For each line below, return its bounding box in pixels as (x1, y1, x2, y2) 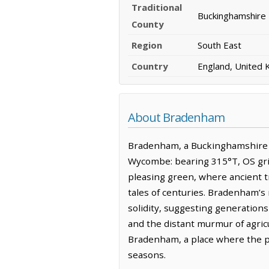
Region (131, 39, 162, 52)
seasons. (128, 248, 166, 261)
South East (198, 39, 241, 52)
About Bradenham (128, 109, 225, 126)
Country (131, 60, 168, 73)
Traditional (131, 1, 182, 14)
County (131, 18, 164, 31)
